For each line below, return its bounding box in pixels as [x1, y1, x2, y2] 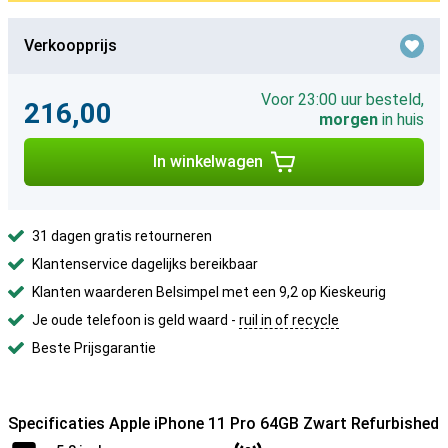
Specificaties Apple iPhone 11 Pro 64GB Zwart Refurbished [8, 414, 439, 433]
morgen [319, 110, 378, 129]
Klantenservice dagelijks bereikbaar [32, 256, 258, 272]
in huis [378, 110, 424, 129]
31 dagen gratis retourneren [32, 228, 212, 244]
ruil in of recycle [239, 312, 339, 328]
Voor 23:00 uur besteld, [261, 90, 424, 109]
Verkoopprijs [24, 36, 117, 55]
